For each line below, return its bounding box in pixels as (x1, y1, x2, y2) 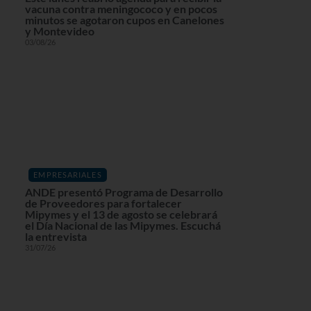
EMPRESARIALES (33, 170, 102, 180)
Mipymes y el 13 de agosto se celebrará (24, 208, 217, 221)
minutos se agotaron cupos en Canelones (24, 13, 224, 27)
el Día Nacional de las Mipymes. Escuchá (24, 219, 221, 233)
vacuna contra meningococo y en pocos (24, 2, 217, 16)
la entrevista (24, 230, 87, 244)
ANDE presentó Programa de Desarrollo (24, 185, 223, 199)
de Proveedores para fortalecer (24, 196, 182, 210)
